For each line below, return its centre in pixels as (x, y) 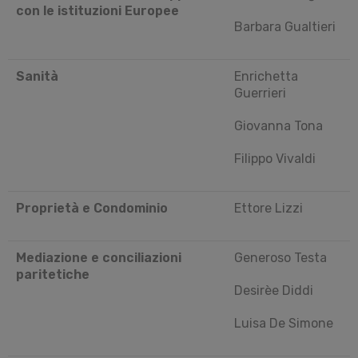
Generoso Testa (280, 257)
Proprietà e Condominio (92, 208)
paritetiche (53, 274)
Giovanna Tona (278, 125)
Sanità (37, 76)
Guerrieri (260, 93)
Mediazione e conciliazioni (99, 257)
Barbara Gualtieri (285, 26)
